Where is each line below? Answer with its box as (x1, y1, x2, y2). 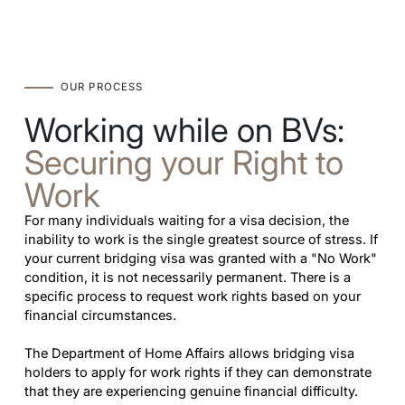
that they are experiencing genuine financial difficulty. (24, 383, 358, 400)
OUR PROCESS (60, 80, 144, 94)
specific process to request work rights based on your (24, 288, 361, 306)
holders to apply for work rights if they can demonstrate (24, 364, 372, 381)
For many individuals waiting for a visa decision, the (24, 212, 349, 230)
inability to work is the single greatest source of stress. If (24, 231, 378, 249)
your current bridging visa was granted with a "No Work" (24, 250, 377, 268)
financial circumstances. (24, 307, 180, 325)
